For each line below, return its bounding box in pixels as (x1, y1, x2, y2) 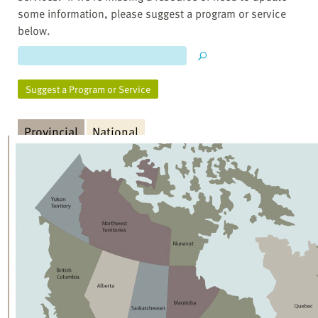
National (92, 122, 139, 141)
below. (18, 22, 50, 40)
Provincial (23, 122, 78, 141)
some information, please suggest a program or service (18, 5, 286, 23)
